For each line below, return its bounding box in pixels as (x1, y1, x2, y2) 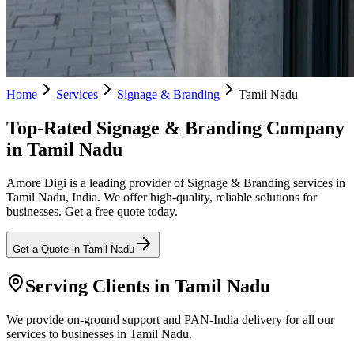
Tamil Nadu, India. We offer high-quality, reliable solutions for (6, 190, 317, 204)
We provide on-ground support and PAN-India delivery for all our (6, 312, 334, 326)
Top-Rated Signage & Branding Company (6, 117, 345, 138)
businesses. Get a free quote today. (6, 204, 178, 218)
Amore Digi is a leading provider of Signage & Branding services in (6, 175, 345, 190)
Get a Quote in (13, 243, 83, 255)
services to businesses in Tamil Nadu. (6, 326, 192, 341)
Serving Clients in (25, 275, 175, 296)
